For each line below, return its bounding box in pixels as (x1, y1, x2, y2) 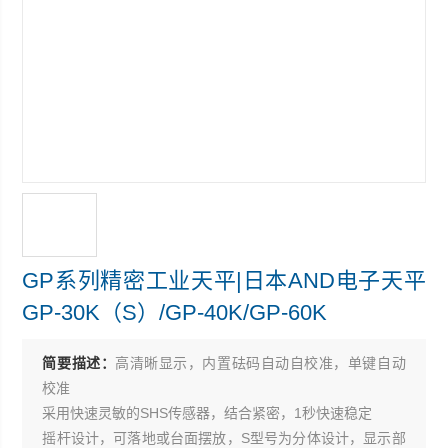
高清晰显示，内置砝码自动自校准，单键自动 (115, 355, 406, 371)
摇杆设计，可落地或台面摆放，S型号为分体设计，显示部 (42, 430, 406, 446)
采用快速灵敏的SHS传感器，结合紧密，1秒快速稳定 (42, 405, 373, 421)
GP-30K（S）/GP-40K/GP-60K (22, 300, 328, 325)
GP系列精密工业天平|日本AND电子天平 (22, 268, 426, 293)
